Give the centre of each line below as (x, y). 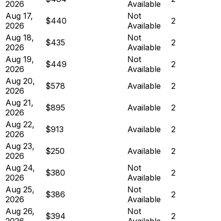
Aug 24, (20, 167)
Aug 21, (19, 102)
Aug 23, (20, 146)
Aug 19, (20, 59)
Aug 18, (20, 37)
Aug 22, (20, 124)
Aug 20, (20, 81)
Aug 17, (19, 16)
